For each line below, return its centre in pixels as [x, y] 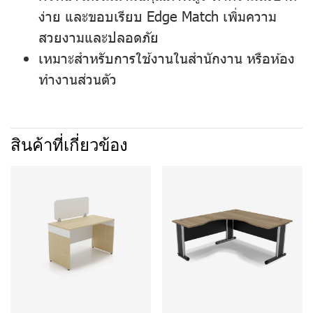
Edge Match [183, 15]
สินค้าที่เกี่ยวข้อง [69, 145]
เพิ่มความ [248, 15]
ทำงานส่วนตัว [78, 78]
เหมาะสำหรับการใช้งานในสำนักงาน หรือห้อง [167, 57]
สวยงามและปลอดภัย [99, 36]
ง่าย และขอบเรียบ [93, 15]
